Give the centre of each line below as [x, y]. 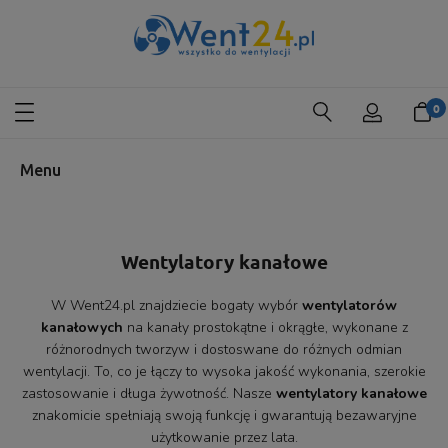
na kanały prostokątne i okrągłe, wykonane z [265, 327]
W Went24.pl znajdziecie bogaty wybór [176, 305]
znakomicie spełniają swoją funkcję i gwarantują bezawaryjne [224, 415]
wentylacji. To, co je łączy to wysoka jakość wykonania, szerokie [224, 371]
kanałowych [81, 327]
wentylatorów [349, 305]
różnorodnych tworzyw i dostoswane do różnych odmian [224, 349]
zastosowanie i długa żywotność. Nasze [148, 393]
